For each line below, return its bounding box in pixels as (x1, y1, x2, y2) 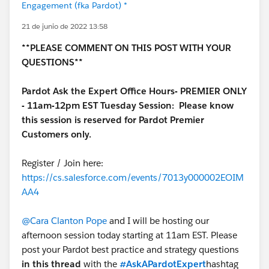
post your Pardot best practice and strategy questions (22, 244, 239, 255)
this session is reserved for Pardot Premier (22, 114, 204, 125)
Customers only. (22, 128, 91, 140)
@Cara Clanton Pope (22, 215, 107, 226)
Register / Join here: (22, 157, 103, 169)
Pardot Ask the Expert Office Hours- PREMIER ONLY (22, 85, 247, 97)
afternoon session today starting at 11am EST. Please (22, 229, 237, 241)
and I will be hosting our (107, 215, 209, 226)
